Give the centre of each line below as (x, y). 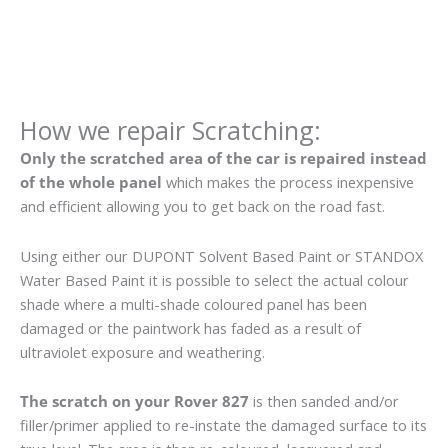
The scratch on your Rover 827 (134, 401)
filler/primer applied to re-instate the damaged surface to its (223, 425)
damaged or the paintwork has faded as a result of (190, 327)
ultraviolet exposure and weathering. (142, 351)
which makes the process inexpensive (288, 182)
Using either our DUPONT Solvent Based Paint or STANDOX (221, 255)
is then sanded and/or (324, 401)
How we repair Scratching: (170, 130)
